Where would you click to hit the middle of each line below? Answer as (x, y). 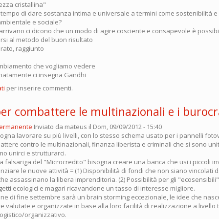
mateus (76, 127)
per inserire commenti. (39, 88)
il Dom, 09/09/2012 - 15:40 (124, 127)
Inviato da (49, 127)
